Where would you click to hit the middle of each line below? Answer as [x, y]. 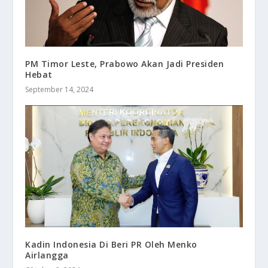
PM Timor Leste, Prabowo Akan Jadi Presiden [125, 64]
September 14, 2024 [60, 90]
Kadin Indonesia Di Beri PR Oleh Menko [111, 244]
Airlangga [47, 255]
